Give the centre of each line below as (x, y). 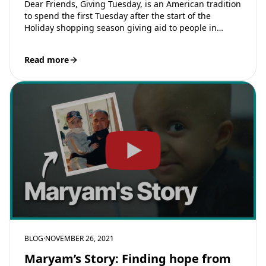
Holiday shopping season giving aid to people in (121, 27)
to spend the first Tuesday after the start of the (118, 15)
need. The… (49, 39)
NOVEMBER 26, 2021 (80, 238)
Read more (47, 59)
